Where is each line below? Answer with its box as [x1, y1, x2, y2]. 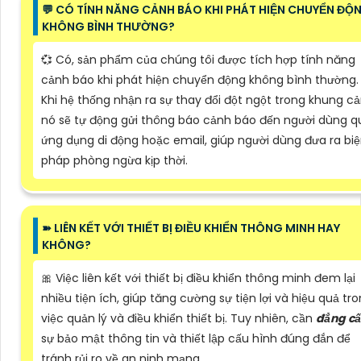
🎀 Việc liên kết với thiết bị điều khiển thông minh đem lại [41, 269, 355, 286]
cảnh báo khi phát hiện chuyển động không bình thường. [41, 71, 359, 88]
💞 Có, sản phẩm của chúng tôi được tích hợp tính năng [41, 51, 355, 68]
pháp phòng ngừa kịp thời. [41, 151, 188, 168]
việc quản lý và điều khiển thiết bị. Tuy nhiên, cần [41, 309, 316, 326]
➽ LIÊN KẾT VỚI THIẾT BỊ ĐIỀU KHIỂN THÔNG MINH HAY [42, 219, 340, 236]
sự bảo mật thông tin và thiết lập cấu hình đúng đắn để [41, 330, 351, 346]
